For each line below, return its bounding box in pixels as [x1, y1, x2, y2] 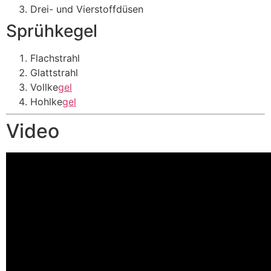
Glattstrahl [30, 67, 78, 79]
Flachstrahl [30, 52, 80, 65]
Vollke [30, 81, 58, 94]
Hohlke [30, 96, 62, 108]
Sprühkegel [6, 21, 97, 42]
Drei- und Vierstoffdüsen [30, 3, 143, 16]
